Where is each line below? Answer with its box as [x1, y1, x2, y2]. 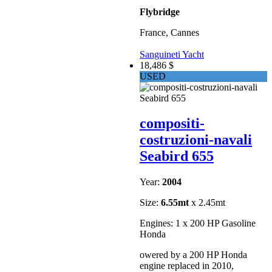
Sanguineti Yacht [140, 49, 204, 59]
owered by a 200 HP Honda [140, 250, 247, 260]
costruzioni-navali [140, 132, 252, 148]
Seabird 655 [140, 148, 214, 165]
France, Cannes [140, 27, 199, 38]
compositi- [140, 115, 205, 132]
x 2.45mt [189, 197, 225, 208]
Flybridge [140, 7, 180, 18]
